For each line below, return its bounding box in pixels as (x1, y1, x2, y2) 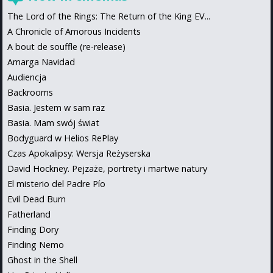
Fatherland (7, 208, 51, 220)
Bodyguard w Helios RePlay (7, 132, 118, 144)
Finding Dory (7, 223, 58, 235)
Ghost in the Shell (7, 253, 77, 266)
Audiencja (7, 71, 46, 83)
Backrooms (7, 86, 53, 98)
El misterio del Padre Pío (7, 177, 105, 190)
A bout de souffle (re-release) (7, 40, 126, 52)
